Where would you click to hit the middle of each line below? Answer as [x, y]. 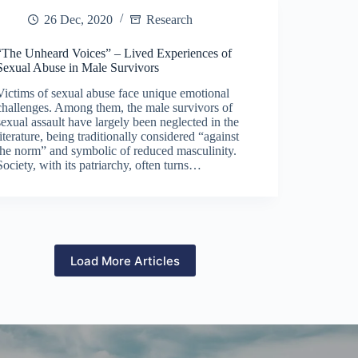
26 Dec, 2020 [79, 19]
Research [170, 19]
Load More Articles [125, 261]
